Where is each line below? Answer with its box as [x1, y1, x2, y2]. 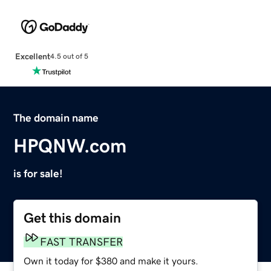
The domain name [13, 112, 99, 123]
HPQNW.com [13, 135, 127, 155]
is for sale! [13, 168, 64, 179]
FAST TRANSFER [40, 236, 123, 247]
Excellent [15, 51, 50, 60]
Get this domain [24, 211, 122, 225]
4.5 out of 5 [50, 53, 88, 60]
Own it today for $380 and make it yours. [24, 255, 199, 266]
